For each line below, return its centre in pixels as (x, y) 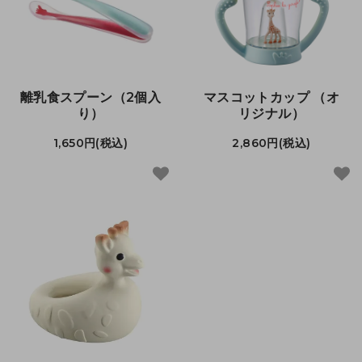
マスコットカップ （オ (271, 97)
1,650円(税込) (90, 143)
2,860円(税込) (271, 143)
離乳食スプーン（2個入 (90, 97)
